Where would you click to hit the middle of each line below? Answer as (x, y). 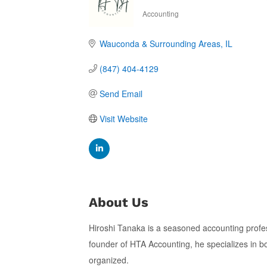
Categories (165, 19)
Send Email (121, 93)
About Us (119, 202)
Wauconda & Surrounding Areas (160, 43)
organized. (109, 260)
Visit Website (123, 118)
